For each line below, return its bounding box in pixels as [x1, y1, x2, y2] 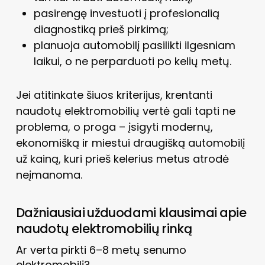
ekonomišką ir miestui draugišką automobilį [15, 135, 245, 150]
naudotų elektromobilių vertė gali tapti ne [15, 103, 235, 118]
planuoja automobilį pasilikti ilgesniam [33, 37, 235, 53]
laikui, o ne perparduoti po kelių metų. [33, 53, 231, 69]
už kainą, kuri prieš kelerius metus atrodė [15, 151, 229, 166]
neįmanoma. [15, 167, 82, 182]
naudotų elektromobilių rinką [15, 219, 192, 237]
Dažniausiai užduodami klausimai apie [15, 203, 247, 221]
